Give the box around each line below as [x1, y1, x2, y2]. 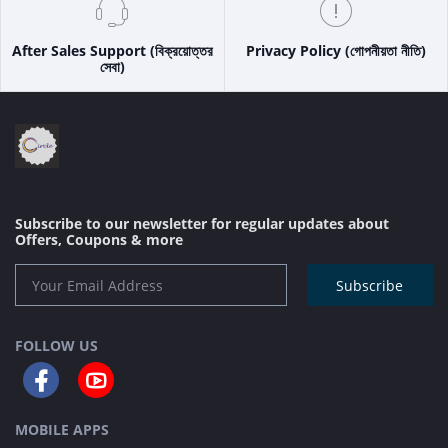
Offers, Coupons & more [15, 229, 183, 249]
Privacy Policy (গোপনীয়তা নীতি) [245, 40, 426, 60]
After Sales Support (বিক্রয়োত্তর [11, 40, 213, 60]
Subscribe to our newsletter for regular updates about [15, 213, 389, 233]
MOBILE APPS [15, 420, 109, 440]
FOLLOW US [15, 336, 98, 356]
